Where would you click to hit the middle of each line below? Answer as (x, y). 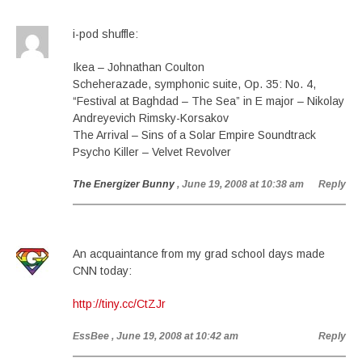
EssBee (91, 336)
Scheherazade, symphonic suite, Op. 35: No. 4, (194, 84)
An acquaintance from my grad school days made (199, 254)
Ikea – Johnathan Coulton (139, 67)
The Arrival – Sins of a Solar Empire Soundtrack (194, 135)
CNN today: (102, 271)
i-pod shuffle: (105, 34)
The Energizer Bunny (124, 184)
